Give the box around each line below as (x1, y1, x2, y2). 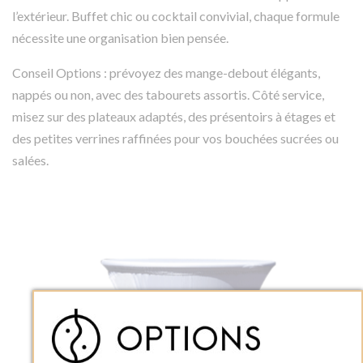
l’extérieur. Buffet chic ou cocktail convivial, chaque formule (12, 8, 340, 24)
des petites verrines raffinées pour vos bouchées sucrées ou (12, 130, 339, 147)
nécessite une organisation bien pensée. (12, 30, 228, 46)
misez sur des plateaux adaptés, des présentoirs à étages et (12, 109, 335, 125)
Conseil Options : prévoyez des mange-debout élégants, (12, 65, 320, 81)
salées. (12, 152, 49, 169)
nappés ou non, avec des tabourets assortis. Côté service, (12, 87, 324, 103)
